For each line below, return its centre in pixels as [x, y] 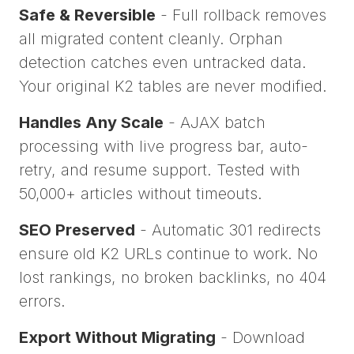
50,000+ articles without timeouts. [141, 194]
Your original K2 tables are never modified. [173, 87]
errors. [42, 301]
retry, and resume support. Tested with [160, 170]
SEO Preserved [77, 230]
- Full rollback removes [241, 15]
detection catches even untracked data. [163, 63]
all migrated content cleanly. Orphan [151, 39]
